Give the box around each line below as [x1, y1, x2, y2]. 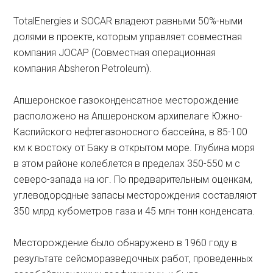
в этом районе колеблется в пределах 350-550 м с [13, 157, 241, 169]
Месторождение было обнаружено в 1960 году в [13, 236, 238, 249]
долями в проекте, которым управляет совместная [13, 30, 243, 43]
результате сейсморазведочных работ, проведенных [13, 252, 253, 264]
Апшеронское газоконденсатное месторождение [13, 94, 239, 106]
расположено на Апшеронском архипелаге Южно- [13, 110, 243, 122]
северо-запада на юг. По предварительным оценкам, [13, 173, 253, 185]
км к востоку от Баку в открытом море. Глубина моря [13, 141, 255, 154]
